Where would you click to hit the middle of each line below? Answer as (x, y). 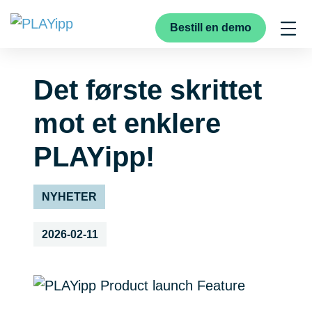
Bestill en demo (211, 27)
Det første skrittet (148, 89)
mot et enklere (127, 123)
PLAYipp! (94, 156)
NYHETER (69, 196)
